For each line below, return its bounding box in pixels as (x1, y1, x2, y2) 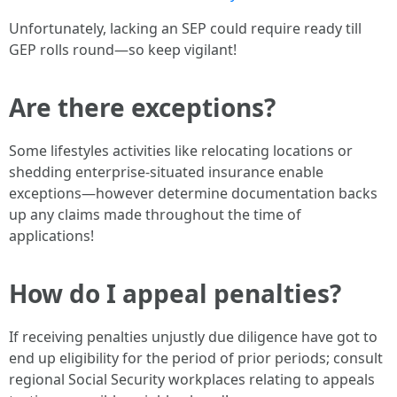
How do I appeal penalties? (9, 276, 341, 310)
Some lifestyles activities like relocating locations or (9, 141, 353, 160)
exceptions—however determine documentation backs (9, 183, 378, 203)
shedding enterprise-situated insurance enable (9, 162, 323, 182)
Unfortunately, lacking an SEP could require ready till (9, 19, 362, 38)
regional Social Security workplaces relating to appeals (9, 370, 375, 389)
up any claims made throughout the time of (9, 205, 301, 224)
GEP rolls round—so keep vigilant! (9, 40, 237, 59)
